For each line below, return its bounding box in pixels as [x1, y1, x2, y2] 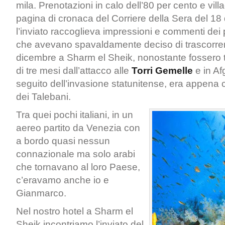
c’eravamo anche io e [16, 175, 109, 185]
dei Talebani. [16, 91, 71, 102]
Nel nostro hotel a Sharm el [16, 206, 133, 216]
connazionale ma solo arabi [16, 149, 135, 159]
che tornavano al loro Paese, [16, 162, 140, 172]
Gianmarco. [16, 188, 66, 198]
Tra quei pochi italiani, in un [16, 109, 133, 120]
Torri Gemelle [132, 65, 193, 76]
